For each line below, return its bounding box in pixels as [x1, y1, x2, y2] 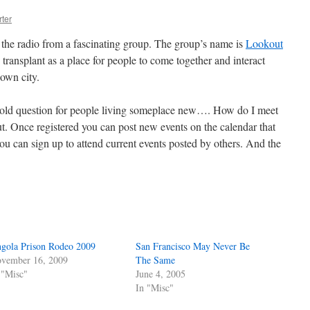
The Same [136, 253, 176, 266]
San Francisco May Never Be [136, 239, 250, 253]
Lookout [246, 36, 283, 51]
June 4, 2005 [136, 267, 186, 280]
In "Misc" [136, 281, 174, 294]
